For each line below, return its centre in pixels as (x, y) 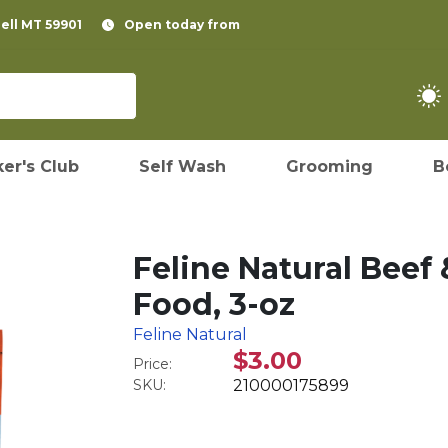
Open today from (182, 24)
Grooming (329, 166)
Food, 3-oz (214, 304)
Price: (153, 364)
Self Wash (182, 166)
